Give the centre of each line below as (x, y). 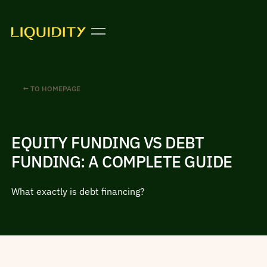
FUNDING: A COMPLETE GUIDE (122, 162)
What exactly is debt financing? (78, 192)
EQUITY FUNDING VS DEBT (108, 142)
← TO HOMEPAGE (52, 89)
